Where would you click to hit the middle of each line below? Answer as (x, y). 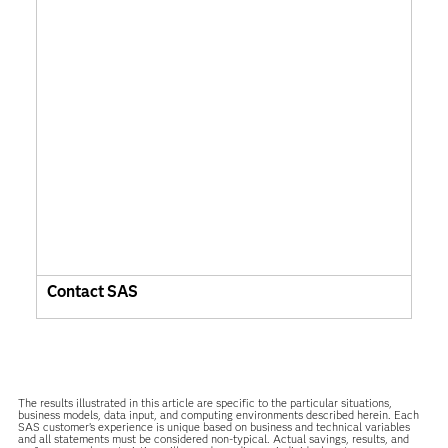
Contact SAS (92, 292)
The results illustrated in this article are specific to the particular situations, (204, 403)
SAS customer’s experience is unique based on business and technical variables (213, 427)
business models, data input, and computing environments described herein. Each (218, 415)
